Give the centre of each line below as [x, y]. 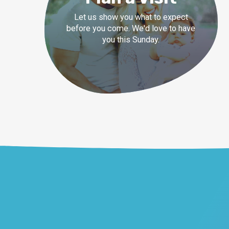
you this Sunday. [131, 40]
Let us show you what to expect [131, 17]
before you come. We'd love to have [131, 29]
